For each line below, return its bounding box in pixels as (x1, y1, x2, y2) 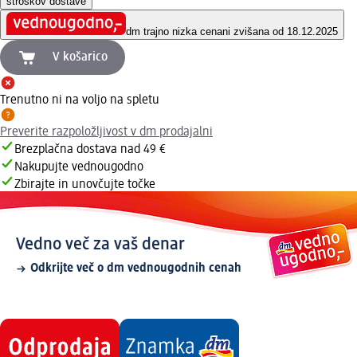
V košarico (53, 51, 108, 65)
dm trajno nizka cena (126, 25, 222, 38)
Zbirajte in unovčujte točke (14, 178, 155, 192)
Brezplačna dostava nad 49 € (14, 143, 166, 157)
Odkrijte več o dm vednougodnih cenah (30, 262, 241, 276)
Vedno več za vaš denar (16, 236, 185, 254)
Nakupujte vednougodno (14, 161, 143, 175)
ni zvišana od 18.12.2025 (222, 25, 338, 38)
